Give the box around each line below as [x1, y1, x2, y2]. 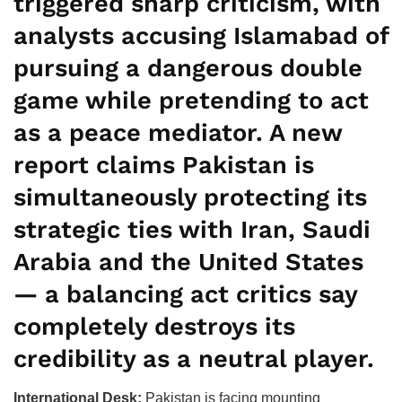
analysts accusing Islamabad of [13, 21, 389, 50]
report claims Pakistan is [13, 150, 314, 179]
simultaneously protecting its [13, 182, 367, 212]
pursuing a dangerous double [13, 53, 363, 83]
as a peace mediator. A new [13, 118, 342, 147]
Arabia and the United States [13, 247, 363, 276]
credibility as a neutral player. [13, 344, 374, 373]
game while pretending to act [13, 85, 369, 115]
